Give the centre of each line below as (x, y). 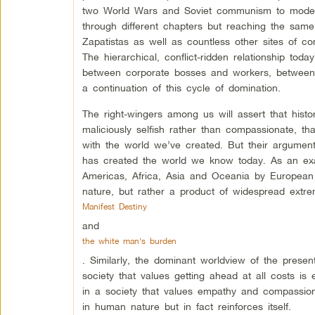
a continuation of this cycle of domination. (181, 88)
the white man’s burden (129, 241)
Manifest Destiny (114, 206)
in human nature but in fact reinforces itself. (186, 306)
